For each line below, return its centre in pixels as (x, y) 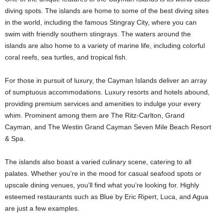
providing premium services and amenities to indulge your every (103, 103)
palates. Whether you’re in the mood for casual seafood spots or (103, 173)
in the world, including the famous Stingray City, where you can (101, 22)
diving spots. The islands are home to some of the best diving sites (107, 10)
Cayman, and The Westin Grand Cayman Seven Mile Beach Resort (108, 127)
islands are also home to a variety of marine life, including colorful (105, 45)
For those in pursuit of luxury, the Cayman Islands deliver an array (106, 80)
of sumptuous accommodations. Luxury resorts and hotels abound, (107, 92)
